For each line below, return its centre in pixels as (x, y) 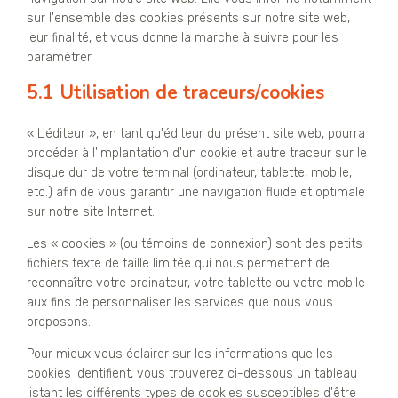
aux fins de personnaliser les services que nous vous (180, 303)
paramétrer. (60, 58)
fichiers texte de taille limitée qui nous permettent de (178, 264)
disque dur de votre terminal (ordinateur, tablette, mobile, (189, 173)
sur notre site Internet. (91, 212)
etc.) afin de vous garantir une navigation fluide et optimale (196, 193)
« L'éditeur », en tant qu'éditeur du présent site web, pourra (196, 134)
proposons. (59, 322)
